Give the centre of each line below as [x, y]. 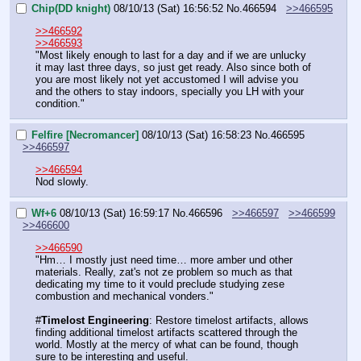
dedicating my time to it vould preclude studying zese [160, 284]
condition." [60, 104]
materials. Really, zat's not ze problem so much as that [164, 272]
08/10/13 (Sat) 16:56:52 [168, 8]
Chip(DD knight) [71, 8]
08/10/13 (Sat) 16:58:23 [197, 135]
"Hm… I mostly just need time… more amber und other [164, 260]
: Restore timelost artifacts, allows [229, 321]
